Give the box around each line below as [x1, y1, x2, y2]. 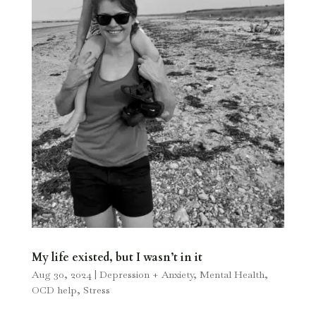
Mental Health [199, 267, 265, 281]
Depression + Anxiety [99, 267, 193, 281]
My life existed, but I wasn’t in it [31, 249, 202, 265]
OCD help [31, 283, 77, 296]
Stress [83, 283, 110, 296]
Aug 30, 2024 [31, 267, 92, 281]
